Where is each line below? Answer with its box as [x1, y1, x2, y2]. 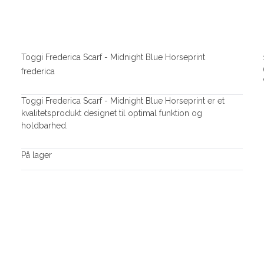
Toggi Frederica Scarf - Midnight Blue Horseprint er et [21, 96, 225, 106]
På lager [21, 150, 52, 160]
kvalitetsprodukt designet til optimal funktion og [21, 108, 202, 118]
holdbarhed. [21, 121, 68, 131]
